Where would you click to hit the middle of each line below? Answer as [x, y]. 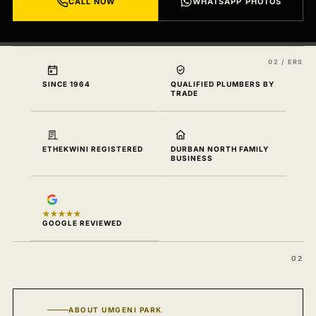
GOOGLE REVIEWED [82, 223]
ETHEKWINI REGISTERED [93, 149]
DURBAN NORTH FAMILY [219, 149]
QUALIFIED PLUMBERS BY [222, 84]
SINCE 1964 [66, 84]
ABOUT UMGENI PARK [115, 310]
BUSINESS [192, 158]
